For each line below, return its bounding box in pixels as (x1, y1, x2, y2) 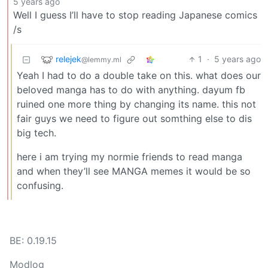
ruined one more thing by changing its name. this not (17, 98, 256, 111)
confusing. (17, 179, 63, 192)
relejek (56, 53, 81, 64)
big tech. (17, 127, 56, 139)
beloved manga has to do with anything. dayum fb (17, 84, 245, 96)
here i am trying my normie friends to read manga (17, 151, 242, 163)
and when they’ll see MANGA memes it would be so (17, 165, 251, 178)
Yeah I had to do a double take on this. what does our (17, 69, 261, 82)
